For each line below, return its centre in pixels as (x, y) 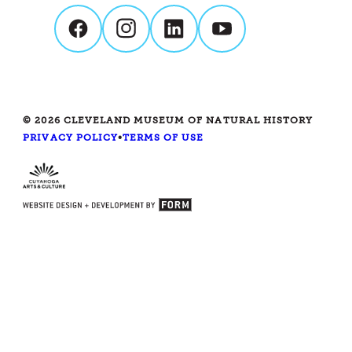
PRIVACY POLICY (70, 138)
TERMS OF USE (163, 138)
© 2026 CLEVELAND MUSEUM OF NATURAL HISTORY (168, 121)
